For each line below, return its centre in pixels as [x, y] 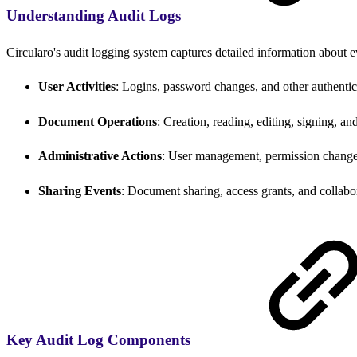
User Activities [77, 87]
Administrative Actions [100, 156]
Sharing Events [80, 190]
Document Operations [98, 121]
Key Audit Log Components [100, 340]
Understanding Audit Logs [96, 15]
